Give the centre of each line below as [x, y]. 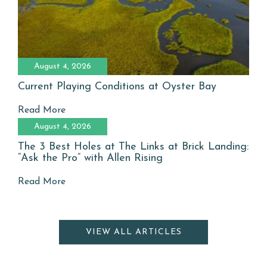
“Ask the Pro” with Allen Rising [90, 158]
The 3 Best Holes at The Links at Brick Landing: [133, 147]
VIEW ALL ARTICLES [133, 232]
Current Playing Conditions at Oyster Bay [117, 86]
